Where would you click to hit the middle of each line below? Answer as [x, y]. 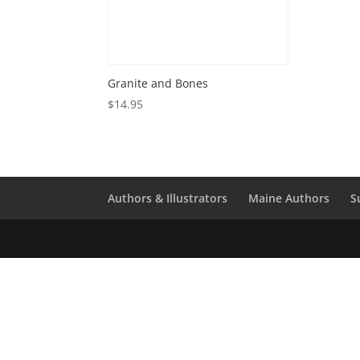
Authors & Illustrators [168, 198]
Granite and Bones [158, 84]
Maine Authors [289, 198]
